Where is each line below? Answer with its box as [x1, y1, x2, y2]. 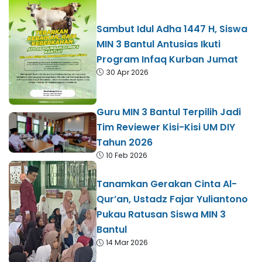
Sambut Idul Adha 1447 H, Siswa [96, 22, 247, 36]
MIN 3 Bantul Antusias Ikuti [96, 37, 220, 51]
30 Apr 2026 [106, 67, 149, 77]
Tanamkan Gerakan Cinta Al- [96, 177, 237, 191]
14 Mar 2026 [106, 237, 148, 247]
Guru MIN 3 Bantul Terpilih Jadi [96, 105, 241, 119]
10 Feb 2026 [106, 150, 147, 160]
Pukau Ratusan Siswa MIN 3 [96, 208, 226, 221]
